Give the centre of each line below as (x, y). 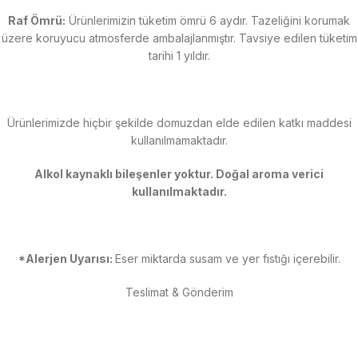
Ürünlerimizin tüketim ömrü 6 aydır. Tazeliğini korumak (208, 20)
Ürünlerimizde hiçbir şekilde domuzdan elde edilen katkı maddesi (179, 123)
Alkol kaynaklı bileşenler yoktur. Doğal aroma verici (179, 174)
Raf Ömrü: (37, 20)
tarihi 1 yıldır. (179, 56)
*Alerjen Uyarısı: (66, 259)
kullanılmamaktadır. (179, 140)
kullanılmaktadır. (179, 191)
